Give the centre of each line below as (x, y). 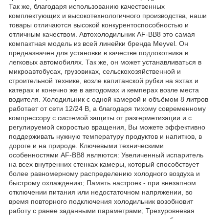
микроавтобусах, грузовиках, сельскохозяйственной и (95, 71)
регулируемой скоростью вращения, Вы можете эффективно (107, 127)
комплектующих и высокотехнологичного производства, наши (108, 15)
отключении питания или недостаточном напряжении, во (101, 192)
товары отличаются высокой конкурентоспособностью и (99, 25)
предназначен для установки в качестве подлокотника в (99, 53)
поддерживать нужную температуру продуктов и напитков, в (105, 136)
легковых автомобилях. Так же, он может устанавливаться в (105, 62)
